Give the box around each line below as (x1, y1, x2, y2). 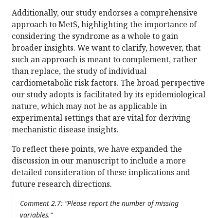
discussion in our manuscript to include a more (12, 155, 186, 166)
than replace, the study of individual (12, 66, 146, 77)
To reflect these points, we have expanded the (12, 144, 182, 155)
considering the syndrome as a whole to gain (12, 31, 178, 42)
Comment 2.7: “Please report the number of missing (20, 199, 179, 208)
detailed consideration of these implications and (12, 167, 190, 178)
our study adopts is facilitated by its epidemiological (12, 89, 205, 100)
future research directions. (12, 179, 112, 190)
